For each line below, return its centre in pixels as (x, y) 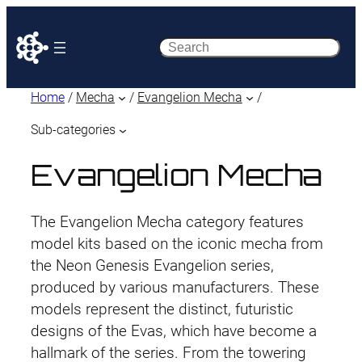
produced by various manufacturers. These (175, 287)
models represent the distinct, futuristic (162, 309)
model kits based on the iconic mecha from (177, 244)
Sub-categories (73, 130)
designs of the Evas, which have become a (174, 331)
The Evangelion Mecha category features (167, 222)
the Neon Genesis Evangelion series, (152, 265)
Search (180, 47)
